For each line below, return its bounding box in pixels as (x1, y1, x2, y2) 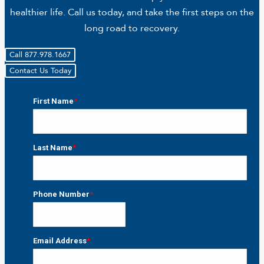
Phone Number (32, 190, 90, 199)
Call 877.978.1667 (9, 49, 71, 61)
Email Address (32, 236, 87, 246)
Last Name (32, 143, 72, 153)
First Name (32, 97, 74, 106)
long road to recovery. (84, 22, 180, 35)
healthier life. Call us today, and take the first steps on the (10, 6, 254, 19)
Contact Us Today (9, 65, 71, 77)
